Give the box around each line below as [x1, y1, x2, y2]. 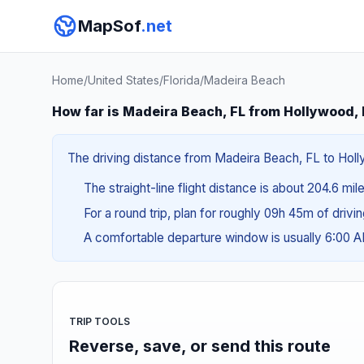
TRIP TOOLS [69, 314, 130, 327]
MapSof [78, 16, 141, 36]
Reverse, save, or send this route [69, 336, 331, 356]
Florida [163, 73, 200, 87]
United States [88, 73, 159, 87]
